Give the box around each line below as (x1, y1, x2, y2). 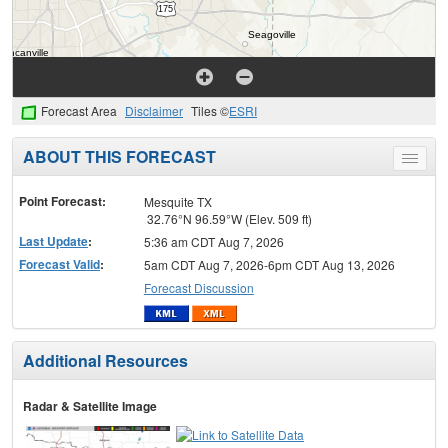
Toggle (409, 153, 446, 171)
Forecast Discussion (143, 279, 254, 297)
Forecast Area (41, 102, 117, 120)
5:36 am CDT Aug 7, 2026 (143, 233, 284, 251)
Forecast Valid (19, 255, 100, 274)
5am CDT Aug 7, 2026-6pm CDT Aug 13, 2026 (143, 256, 395, 274)
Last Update (19, 232, 88, 251)
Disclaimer (125, 102, 183, 120)
